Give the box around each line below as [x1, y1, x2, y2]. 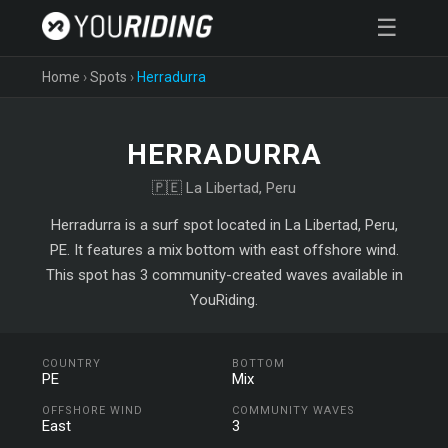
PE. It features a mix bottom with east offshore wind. [49, 241, 399, 259]
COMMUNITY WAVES [232, 404, 355, 417]
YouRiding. [190, 291, 258, 309]
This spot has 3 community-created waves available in [45, 266, 403, 284]
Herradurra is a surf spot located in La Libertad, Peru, [50, 216, 398, 234]
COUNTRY [42, 357, 102, 370]
